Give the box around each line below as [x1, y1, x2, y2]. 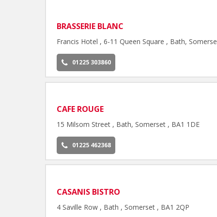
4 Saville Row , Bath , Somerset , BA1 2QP [57, 202, 190, 212]
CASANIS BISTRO [57, 186, 121, 197]
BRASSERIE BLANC [57, 21, 124, 32]
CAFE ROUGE [57, 104, 104, 115]
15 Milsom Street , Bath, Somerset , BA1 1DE [57, 120, 200, 129]
